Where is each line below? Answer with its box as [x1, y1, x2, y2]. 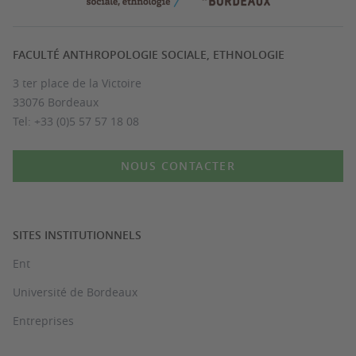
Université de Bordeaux [13, 284, 137, 300]
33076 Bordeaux [13, 95, 99, 110]
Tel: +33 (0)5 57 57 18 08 [13, 114, 139, 129]
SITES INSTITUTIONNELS [13, 227, 141, 242]
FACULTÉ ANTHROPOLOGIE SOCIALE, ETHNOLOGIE [13, 47, 284, 62]
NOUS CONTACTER [120, 158, 236, 173]
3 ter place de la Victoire [13, 75, 141, 91]
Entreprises [13, 313, 74, 328]
